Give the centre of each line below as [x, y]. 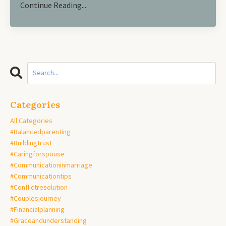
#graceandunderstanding [48, 220]
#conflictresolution [39, 187]
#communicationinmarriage [51, 165]
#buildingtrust [31, 143]
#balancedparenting [40, 131]
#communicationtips [41, 176]
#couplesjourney [36, 198]
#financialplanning [37, 209]
